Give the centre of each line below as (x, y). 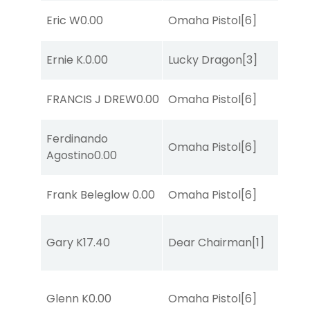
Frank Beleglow (89, 194)
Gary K (65, 242)
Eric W (63, 20)
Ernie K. (66, 60)
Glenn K (67, 298)
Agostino (70, 155)
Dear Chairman (210, 242)
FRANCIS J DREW (91, 99)
